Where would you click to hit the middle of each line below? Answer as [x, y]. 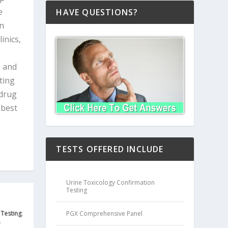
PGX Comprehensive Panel [105, 214]
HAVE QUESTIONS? [97, 12]
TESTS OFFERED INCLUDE [110, 149]
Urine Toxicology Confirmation [111, 183]
